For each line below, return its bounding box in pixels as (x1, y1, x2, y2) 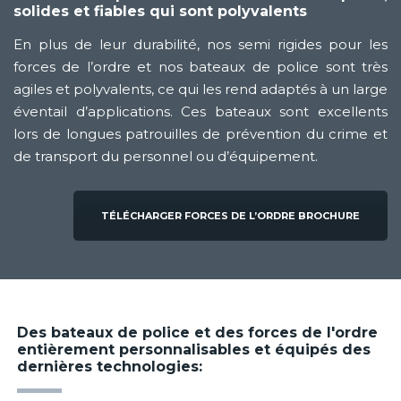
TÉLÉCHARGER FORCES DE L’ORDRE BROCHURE (101, 209, 360, 223)
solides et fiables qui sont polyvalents (13, 3, 307, 21)
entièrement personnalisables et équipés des (16, 340, 371, 358)
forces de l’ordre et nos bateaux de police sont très (13, 58, 388, 76)
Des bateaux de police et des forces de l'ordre (16, 323, 378, 341)
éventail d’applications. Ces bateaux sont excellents (13, 103, 388, 121)
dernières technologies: (16, 357, 202, 375)
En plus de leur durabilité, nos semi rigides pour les (13, 36, 388, 54)
